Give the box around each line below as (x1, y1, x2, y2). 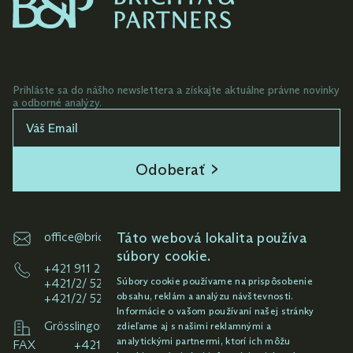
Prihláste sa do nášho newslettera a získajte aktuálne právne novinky (13, 83, 340, 97)
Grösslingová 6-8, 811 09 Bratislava (44, 318, 233, 334)
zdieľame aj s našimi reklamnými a (117, 320, 271, 332)
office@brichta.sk (44, 229, 136, 245)
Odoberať (136, 160, 205, 180)
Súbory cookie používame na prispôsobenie (117, 275, 314, 287)
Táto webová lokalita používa (117, 229, 307, 247)
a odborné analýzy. (13, 95, 102, 110)
